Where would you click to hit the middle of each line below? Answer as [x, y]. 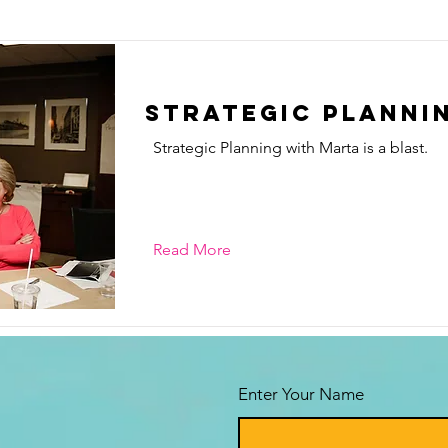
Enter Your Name [301, 394]
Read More [192, 249]
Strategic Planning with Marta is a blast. [290, 147]
